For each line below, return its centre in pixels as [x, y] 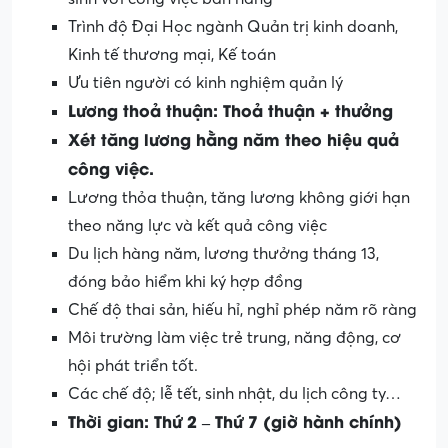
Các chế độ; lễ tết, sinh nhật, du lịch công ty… [234, 393]
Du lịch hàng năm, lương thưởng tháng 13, [223, 253]
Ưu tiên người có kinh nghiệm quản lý [205, 82]
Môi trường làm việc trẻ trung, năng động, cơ [234, 337]
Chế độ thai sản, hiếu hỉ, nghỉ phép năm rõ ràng [242, 309]
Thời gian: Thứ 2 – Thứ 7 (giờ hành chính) [235, 420]
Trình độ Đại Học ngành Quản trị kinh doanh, [233, 26]
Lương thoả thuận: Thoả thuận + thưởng [230, 109]
